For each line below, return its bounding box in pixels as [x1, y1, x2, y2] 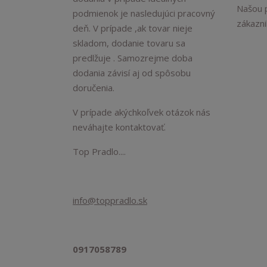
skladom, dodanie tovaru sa [73, 37, 185, 49]
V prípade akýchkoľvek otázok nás [73, 106, 210, 118]
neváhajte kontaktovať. [73, 121, 166, 133]
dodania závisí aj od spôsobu [73, 67, 191, 79]
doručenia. [73, 82, 114, 94]
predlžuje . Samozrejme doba [73, 52, 193, 64]
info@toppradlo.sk [73, 194, 147, 206]
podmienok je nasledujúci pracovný [73, 7, 215, 19]
